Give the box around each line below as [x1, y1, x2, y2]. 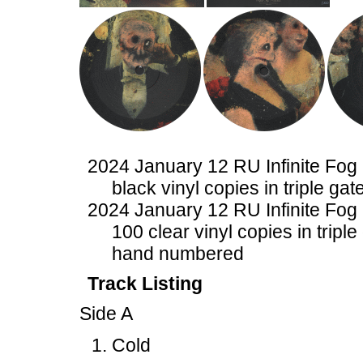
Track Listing [88, 273, 203, 294]
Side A [79, 303, 133, 324]
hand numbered [112, 243, 244, 264]
